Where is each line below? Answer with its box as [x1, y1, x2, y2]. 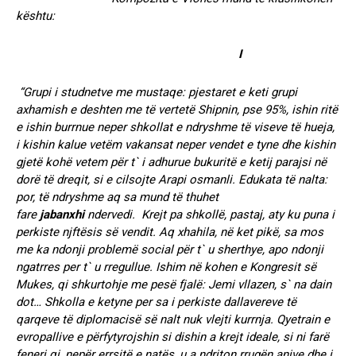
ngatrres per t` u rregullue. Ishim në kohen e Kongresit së [16, 259, 316, 274]
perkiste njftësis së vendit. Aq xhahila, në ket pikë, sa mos [16, 224, 323, 239]
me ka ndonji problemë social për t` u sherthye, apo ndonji [16, 242, 323, 257]
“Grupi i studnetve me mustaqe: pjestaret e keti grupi [16, 84, 297, 99]
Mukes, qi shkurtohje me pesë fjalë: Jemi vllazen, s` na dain [16, 277, 331, 292]
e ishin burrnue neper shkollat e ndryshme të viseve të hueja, [16, 119, 335, 134]
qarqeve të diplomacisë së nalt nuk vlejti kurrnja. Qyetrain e [16, 311, 330, 327]
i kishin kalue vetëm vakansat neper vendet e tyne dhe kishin [16, 137, 335, 152]
